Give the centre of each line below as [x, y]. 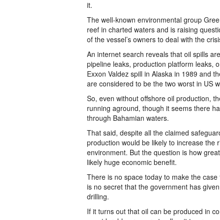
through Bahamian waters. [128, 118]
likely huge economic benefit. [132, 162]
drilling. [99, 196]
